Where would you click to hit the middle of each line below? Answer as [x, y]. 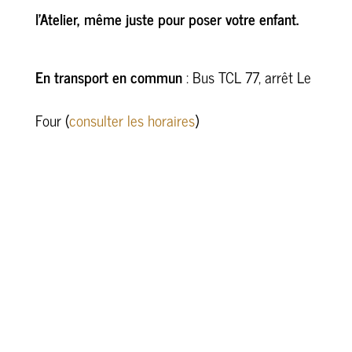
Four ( [52, 120]
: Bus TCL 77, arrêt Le [246, 77]
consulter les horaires [132, 120]
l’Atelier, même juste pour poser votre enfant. [167, 18]
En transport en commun [108, 77]
